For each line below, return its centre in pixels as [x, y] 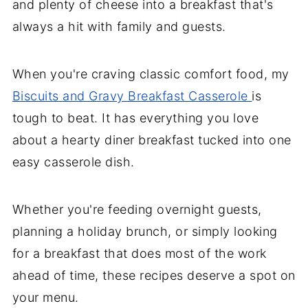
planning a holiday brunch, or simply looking [145, 231]
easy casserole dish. [73, 162]
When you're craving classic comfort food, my [151, 74]
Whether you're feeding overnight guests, [137, 209]
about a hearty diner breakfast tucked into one [152, 140]
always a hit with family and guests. [119, 26]
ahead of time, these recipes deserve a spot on [154, 275]
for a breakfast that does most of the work [139, 253]
